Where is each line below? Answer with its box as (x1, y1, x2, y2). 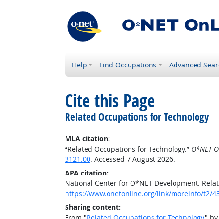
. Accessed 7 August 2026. (90, 154, 175, 164)
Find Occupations (99, 60, 157, 69)
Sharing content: (65, 202, 121, 212)
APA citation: (65, 168, 109, 177)
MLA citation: (65, 134, 110, 143)
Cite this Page (65, 89, 155, 112)
